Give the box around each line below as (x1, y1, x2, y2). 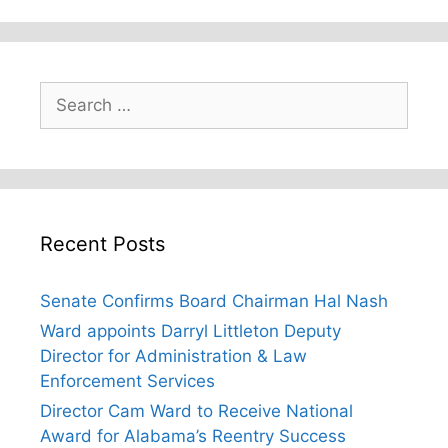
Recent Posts (40, 232, 165, 257)
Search (39, 83, 95, 104)
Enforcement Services (40, 371, 215, 392)
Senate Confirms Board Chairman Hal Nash (40, 291, 388, 312)
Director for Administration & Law (40, 346, 307, 367)
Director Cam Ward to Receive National (40, 401, 353, 422)
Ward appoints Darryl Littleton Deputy (40, 321, 341, 342)
